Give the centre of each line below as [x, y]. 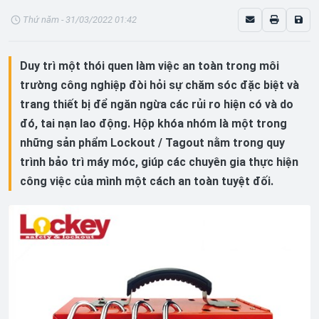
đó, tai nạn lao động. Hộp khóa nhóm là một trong [153, 124]
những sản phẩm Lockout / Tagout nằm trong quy [152, 143]
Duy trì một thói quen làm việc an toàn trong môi [150, 66]
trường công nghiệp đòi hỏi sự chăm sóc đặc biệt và [159, 85]
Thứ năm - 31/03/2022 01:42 [80, 20]
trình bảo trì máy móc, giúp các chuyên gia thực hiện [159, 162]
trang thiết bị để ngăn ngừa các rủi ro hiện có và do [157, 104]
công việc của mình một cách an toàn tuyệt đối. [147, 181]
